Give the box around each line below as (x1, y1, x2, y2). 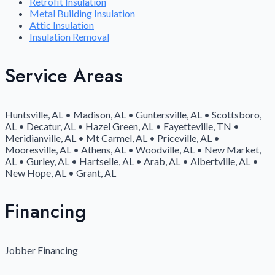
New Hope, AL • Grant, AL (5, 166, 116, 179)
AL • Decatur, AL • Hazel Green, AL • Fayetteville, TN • (5, 120, 239, 132)
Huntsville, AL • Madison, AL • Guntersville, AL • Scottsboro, (5, 108, 261, 120)
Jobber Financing (5, 244, 78, 257)
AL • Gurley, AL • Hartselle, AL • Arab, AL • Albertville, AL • (5, 155, 258, 167)
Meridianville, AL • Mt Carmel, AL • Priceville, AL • (5, 131, 220, 144)
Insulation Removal (29, 31, 109, 43)
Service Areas (5, 61, 123, 90)
